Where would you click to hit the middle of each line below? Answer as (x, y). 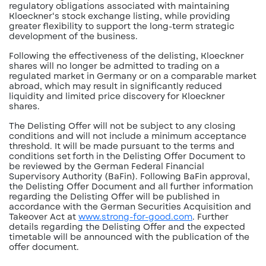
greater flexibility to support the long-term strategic (122, 26)
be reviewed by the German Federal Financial (107, 166)
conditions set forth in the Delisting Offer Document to (127, 156)
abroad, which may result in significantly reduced (115, 86)
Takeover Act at (44, 217)
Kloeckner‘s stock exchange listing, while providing (120, 16)
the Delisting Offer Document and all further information (131, 186)
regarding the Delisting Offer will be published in (114, 197)
